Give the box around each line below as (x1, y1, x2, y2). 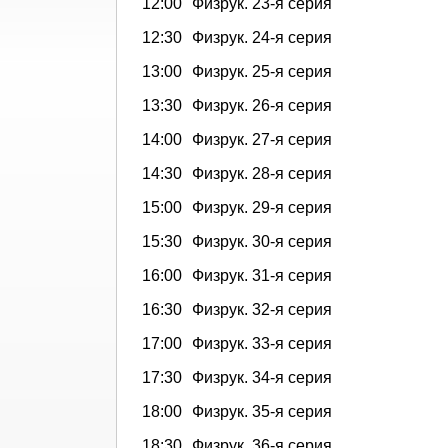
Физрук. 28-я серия (192, 164, 332, 182)
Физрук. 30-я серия (192, 232, 332, 250)
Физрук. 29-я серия (192, 198, 332, 216)
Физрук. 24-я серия (192, 28, 332, 46)
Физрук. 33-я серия (192, 334, 332, 352)
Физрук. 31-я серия (192, 266, 332, 284)
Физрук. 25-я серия (192, 62, 332, 80)
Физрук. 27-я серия (192, 130, 332, 148)
